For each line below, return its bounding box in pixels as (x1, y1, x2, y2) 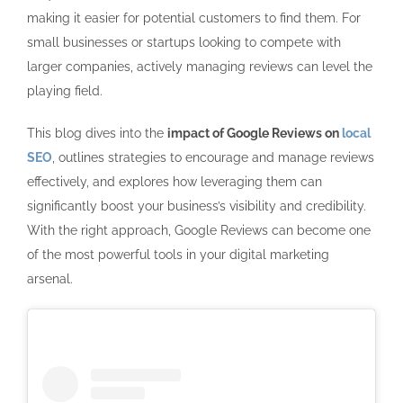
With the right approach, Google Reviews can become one (27, 222, 371, 237)
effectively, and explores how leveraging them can (27, 174, 322, 189)
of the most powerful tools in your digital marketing (27, 246, 329, 262)
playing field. (27, 83, 106, 98)
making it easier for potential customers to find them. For (27, 10, 361, 25)
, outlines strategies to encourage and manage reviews (52, 149, 374, 165)
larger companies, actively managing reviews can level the (27, 58, 372, 74)
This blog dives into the (27, 125, 167, 140)
